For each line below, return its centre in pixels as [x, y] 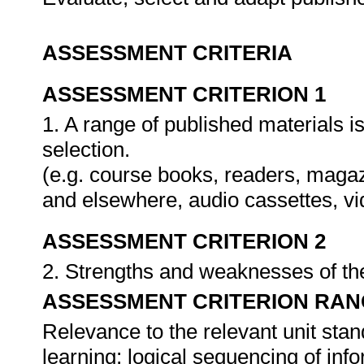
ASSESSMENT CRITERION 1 [184, 94]
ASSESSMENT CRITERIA [167, 53]
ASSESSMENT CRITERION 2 [184, 241]
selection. [86, 149]
